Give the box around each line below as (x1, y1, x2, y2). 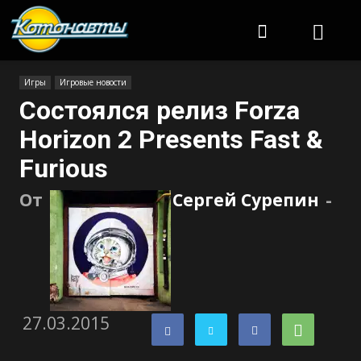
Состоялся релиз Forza (19, 95, 300, 126)
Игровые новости (60, 77, 127, 88)
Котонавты (130, 5, 192, 20)
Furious (19, 153, 108, 184)
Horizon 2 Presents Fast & (19, 124, 323, 155)
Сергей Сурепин (172, 189, 319, 211)
